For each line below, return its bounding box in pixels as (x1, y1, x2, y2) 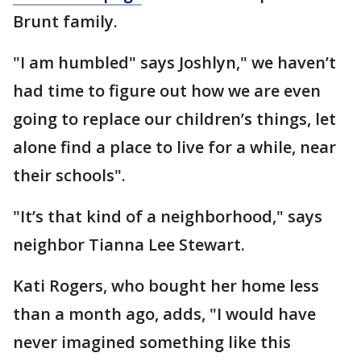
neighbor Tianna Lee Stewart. (13, 234, 253, 255)
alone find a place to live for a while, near (13, 136, 336, 158)
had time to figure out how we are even (13, 80, 321, 102)
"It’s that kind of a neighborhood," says (13, 205, 322, 227)
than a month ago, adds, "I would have (13, 303, 316, 325)
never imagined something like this (13, 331, 291, 353)
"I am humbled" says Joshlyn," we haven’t (13, 52, 336, 73)
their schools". (13, 164, 126, 186)
